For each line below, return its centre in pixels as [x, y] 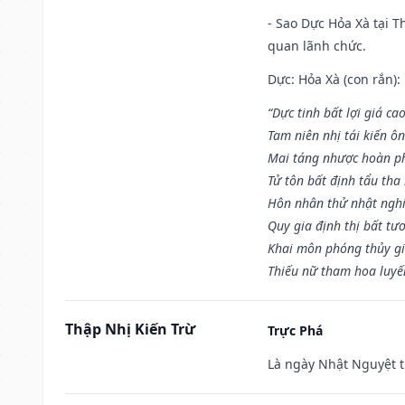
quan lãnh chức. [317, 45]
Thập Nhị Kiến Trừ [130, 329]
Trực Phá [295, 330]
